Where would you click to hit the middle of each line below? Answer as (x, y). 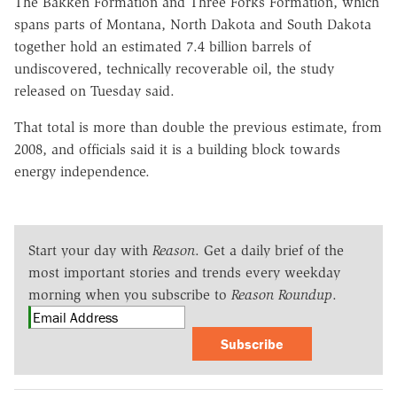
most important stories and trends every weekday (184, 272)
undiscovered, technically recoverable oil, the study (174, 68)
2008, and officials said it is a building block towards (177, 149)
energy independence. (82, 171)
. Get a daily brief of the (269, 250)
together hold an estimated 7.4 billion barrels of (163, 46)
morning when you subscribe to (130, 294)
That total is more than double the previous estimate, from (198, 127)
